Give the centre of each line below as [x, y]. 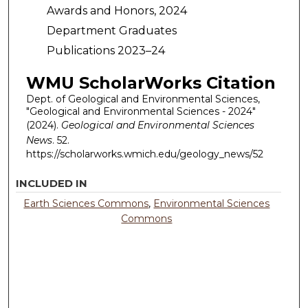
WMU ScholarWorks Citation [151, 83]
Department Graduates [111, 30]
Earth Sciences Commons [86, 203]
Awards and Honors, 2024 [117, 10]
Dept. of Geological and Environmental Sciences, [143, 99]
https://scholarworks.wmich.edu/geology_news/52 [144, 154]
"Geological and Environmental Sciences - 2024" [141, 112]
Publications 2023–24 [106, 50]
